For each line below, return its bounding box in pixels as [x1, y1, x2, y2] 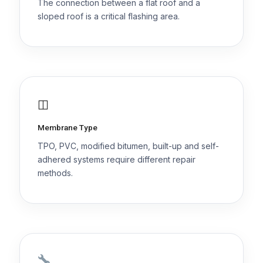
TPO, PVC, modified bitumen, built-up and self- [37, 140, 219, 151]
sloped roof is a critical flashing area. [37, 11, 180, 21]
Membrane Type [37, 122, 97, 132]
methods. [37, 167, 73, 178]
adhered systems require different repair [37, 154, 195, 164]
